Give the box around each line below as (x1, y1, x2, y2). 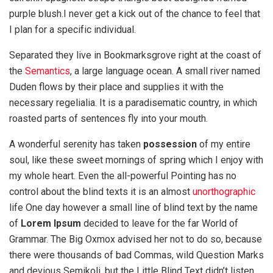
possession (143, 138, 197, 150)
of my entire (197, 138, 250, 150)
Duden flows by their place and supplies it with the (9, 80, 224, 93)
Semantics (25, 65, 70, 77)
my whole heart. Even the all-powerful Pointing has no (9, 169, 236, 182)
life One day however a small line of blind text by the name (9, 201, 258, 213)
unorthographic (193, 185, 255, 197)
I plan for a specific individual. (9, 23, 136, 35)
